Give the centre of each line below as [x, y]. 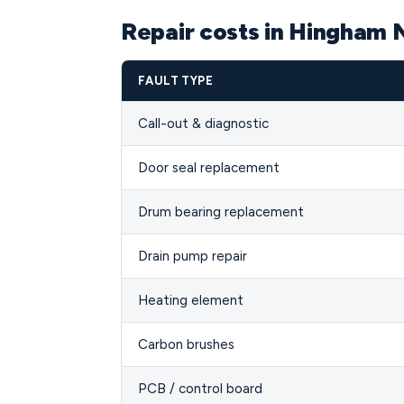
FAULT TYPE [175, 81]
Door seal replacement [209, 168]
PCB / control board [200, 389]
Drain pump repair [193, 256]
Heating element [191, 300]
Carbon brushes [186, 344]
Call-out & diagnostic [203, 124]
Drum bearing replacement [221, 212]
